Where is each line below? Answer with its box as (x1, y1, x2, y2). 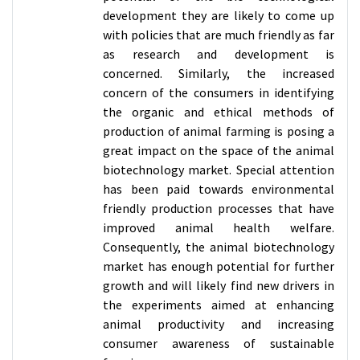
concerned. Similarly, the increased (103, 65, 334, 81)
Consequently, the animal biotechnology (103, 239, 334, 255)
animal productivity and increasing (103, 316, 334, 332)
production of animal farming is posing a (103, 123, 334, 139)
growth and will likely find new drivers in (103, 277, 334, 293)
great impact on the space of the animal (103, 142, 334, 158)
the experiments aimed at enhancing (103, 297, 334, 313)
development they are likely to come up (103, 7, 334, 23)
